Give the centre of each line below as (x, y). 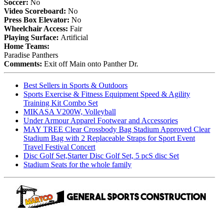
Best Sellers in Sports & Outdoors (76, 85)
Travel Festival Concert (59, 147)
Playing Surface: (32, 37)
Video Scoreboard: (36, 11)
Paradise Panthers (31, 55)
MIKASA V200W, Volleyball (70, 111)
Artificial (74, 37)
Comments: (24, 64)
